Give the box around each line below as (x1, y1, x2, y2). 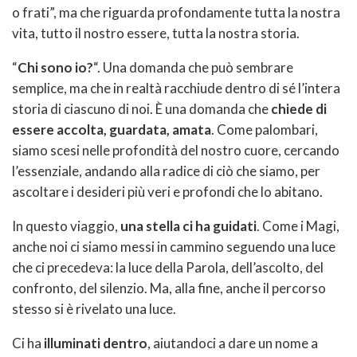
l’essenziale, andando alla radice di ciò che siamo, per (12, 162, 320, 179)
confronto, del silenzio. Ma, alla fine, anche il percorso (12, 279, 326, 296)
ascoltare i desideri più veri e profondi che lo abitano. (12, 182, 323, 200)
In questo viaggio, (12, 217, 120, 234)
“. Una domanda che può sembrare (93, 58, 293, 76)
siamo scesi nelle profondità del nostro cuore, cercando (12, 141, 339, 159)
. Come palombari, (211, 120, 318, 138)
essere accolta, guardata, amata (12, 120, 211, 138)
